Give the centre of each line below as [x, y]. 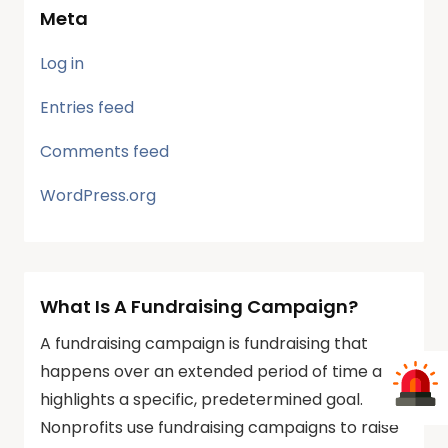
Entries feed [87, 108]
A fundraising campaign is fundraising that [204, 344]
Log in [62, 64]
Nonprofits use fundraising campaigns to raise [219, 428]
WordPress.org [98, 196]
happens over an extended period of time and [221, 372]
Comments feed [104, 152]
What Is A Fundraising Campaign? [199, 307]
